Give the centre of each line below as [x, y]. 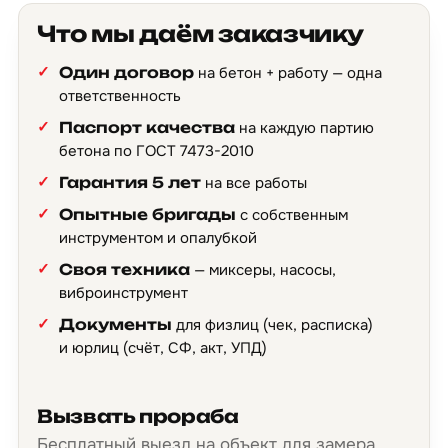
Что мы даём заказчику [200, 33]
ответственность [120, 96]
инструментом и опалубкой [158, 238]
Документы [115, 324]
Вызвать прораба [138, 416]
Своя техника [124, 269]
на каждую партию [304, 128]
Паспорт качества [147, 127]
